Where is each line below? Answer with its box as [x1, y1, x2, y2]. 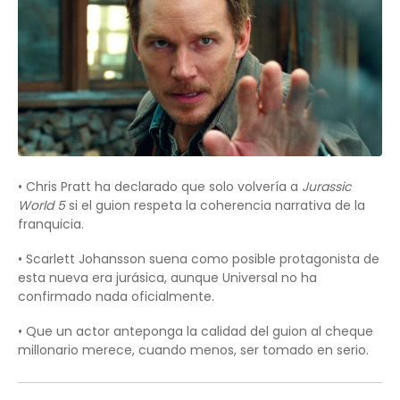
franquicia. [18, 214, 84, 233]
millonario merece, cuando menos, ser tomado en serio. [18, 340, 369, 359]
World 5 [18, 196, 65, 214]
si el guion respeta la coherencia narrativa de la [65, 196, 365, 214]
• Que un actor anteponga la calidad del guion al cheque [18, 321, 373, 340]
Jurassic [302, 177, 351, 196]
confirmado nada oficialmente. [18, 287, 214, 305]
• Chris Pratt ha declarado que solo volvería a [18, 177, 302, 196]
